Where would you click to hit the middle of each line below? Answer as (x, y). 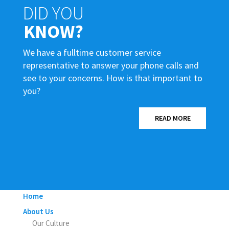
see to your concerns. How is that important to (112, 78)
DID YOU (53, 13)
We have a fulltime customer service (92, 53)
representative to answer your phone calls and (111, 65)
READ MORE (173, 118)
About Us (38, 212)
